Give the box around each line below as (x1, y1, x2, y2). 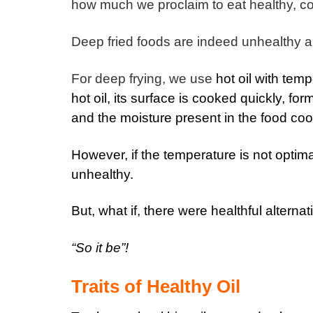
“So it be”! (71, 240, 129, 256)
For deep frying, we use (71, 71, 212, 86)
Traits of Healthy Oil (71, 277, 240, 297)
